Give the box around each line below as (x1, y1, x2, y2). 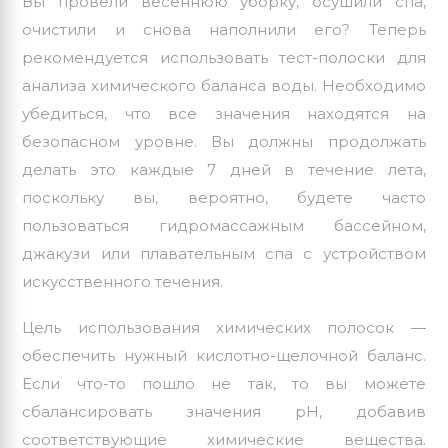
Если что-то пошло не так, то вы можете (22, 374, 426, 394)
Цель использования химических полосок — (22, 318, 426, 338)
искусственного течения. (22, 272, 224, 292)
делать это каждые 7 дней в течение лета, (22, 160, 426, 180)
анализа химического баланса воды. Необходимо (22, 76, 426, 96)
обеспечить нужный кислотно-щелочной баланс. (22, 346, 426, 366)
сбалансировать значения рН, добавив (22, 402, 426, 422)
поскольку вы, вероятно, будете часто (22, 188, 426, 208)
